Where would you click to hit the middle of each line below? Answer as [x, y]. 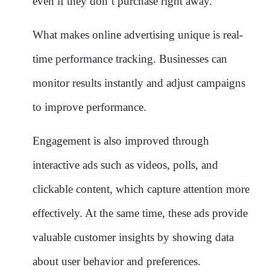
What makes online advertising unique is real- [138, 34]
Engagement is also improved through [121, 140]
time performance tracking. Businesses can [130, 58]
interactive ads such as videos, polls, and [125, 165]
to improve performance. [89, 107]
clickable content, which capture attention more [141, 189]
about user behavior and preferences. [117, 261]
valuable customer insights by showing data [133, 237]
